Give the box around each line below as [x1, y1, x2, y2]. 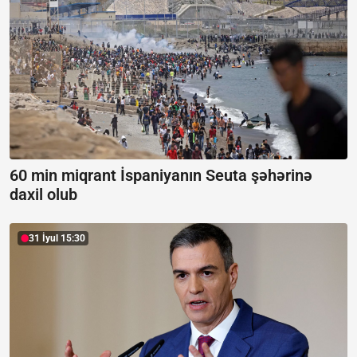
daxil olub [10, 185, 77, 205]
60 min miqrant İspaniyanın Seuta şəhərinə [10, 166, 312, 186]
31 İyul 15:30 [29, 233, 85, 245]
